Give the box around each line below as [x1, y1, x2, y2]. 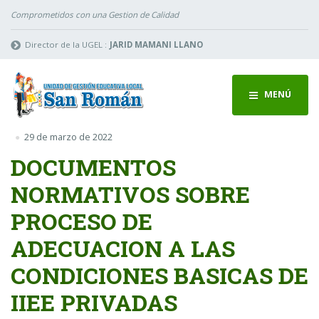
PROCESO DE [11, 205, 152, 236]
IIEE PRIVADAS [11, 286, 177, 318]
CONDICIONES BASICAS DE [11, 259, 308, 291]
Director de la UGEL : [25, 38, 108, 50]
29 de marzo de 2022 [23, 131, 113, 144]
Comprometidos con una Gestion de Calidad [11, 9, 179, 20]
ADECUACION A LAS [11, 232, 235, 263]
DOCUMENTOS [11, 151, 176, 182]
